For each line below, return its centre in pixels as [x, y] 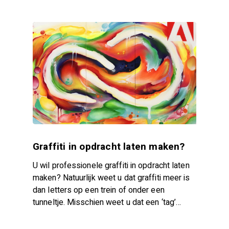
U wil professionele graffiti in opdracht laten [111, 165]
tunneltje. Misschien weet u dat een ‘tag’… [107, 202]
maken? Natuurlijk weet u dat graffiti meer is [111, 178]
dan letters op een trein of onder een [99, 190]
